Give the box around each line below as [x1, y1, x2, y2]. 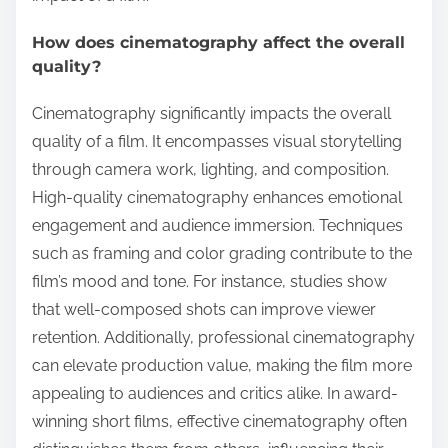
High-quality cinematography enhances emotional [32, 188, 402, 208]
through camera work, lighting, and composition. [32, 160, 389, 180]
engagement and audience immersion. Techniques [32, 216, 403, 236]
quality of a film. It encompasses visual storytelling [32, 132, 402, 152]
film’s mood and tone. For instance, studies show [32, 272, 387, 292]
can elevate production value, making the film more [32, 356, 412, 376]
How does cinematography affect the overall [32, 32, 405, 52]
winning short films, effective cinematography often [32, 412, 407, 432]
